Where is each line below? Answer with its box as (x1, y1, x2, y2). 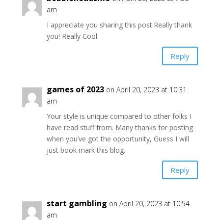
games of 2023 (46, 84, 104, 95)
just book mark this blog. (46, 145, 125, 155)
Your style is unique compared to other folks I (46, 111, 192, 121)
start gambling (46, 198, 107, 209)
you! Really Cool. (46, 31, 99, 41)
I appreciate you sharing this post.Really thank (46, 20, 192, 29)
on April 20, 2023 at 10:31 (106, 85, 187, 94)
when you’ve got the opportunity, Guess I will (46, 134, 189, 143)
